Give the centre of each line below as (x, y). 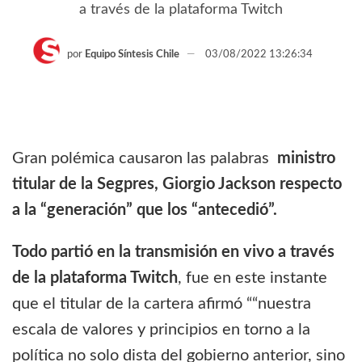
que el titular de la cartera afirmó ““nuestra (162, 303)
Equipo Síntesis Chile (132, 55)
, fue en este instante (253, 278)
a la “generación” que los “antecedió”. (145, 210)
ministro (306, 158)
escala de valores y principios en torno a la (161, 329)
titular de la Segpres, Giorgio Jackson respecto (177, 184)
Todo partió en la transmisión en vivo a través (173, 252)
